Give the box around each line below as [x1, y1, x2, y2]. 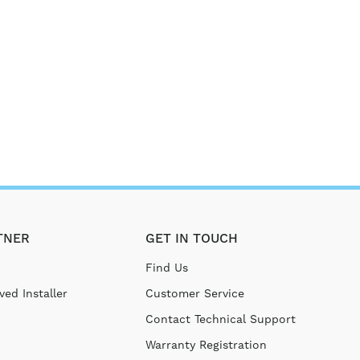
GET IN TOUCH [145, 231, 238, 247]
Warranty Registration [145, 338, 267, 351]
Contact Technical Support [145, 313, 296, 325]
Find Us [145, 261, 188, 274]
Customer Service [145, 287, 244, 300]
